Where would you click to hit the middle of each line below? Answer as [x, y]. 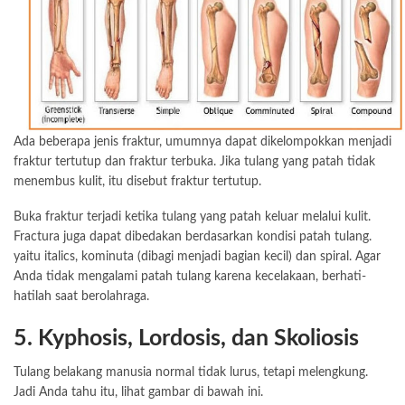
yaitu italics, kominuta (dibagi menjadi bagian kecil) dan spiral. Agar [197, 257]
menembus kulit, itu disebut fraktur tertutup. [137, 182]
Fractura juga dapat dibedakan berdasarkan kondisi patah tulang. [193, 237]
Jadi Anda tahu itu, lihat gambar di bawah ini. [138, 393]
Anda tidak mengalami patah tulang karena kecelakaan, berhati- [190, 277]
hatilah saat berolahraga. [81, 297]
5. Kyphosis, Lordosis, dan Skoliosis [186, 339]
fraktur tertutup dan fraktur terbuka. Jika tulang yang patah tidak [194, 162]
